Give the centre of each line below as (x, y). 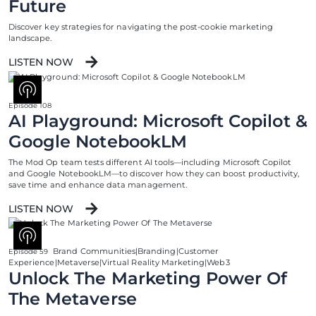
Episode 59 (29, 251)
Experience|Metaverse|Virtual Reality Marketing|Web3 (119, 262)
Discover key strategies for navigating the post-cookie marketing (141, 27)
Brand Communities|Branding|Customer (136, 251)
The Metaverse (73, 298)
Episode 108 (30, 105)
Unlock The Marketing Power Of (148, 278)
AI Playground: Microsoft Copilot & (158, 121)
